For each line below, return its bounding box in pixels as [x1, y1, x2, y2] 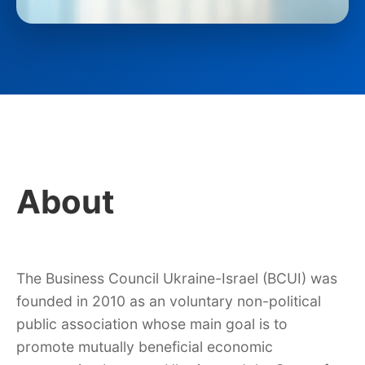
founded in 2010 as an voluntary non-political [16, 292, 321, 310]
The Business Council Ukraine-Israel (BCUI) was [16, 270, 337, 287]
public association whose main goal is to [16, 315, 288, 332]
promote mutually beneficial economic [16, 338, 273, 355]
